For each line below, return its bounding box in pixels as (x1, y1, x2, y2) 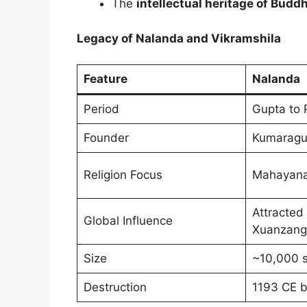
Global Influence (83, 214, 173, 228)
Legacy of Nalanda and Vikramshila (77, 31, 281, 45)
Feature (83, 72, 127, 86)
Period (83, 102, 119, 116)
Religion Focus (83, 168, 162, 182)
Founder (83, 131, 129, 145)
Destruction (83, 280, 147, 295)
